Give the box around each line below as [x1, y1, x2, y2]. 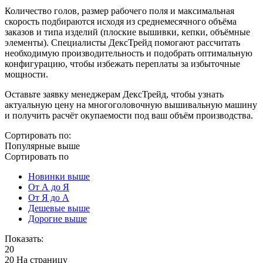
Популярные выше [5, 140, 80, 151]
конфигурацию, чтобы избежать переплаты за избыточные [5, 58, 240, 69]
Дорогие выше [28, 213, 87, 224]
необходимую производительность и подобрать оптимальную [5, 48, 252, 58]
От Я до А [28, 192, 69, 203]
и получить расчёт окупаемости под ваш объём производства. [5, 110, 253, 120]
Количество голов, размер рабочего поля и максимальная [5, 5, 234, 16]
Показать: [5, 233, 43, 244]
